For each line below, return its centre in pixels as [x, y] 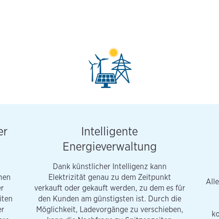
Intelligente [109, 131]
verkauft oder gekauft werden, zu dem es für [109, 188]
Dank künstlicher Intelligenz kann [109, 166]
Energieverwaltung [109, 146]
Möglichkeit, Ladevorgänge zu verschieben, [109, 209]
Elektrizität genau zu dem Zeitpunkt [109, 177]
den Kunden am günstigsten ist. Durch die [109, 198]
